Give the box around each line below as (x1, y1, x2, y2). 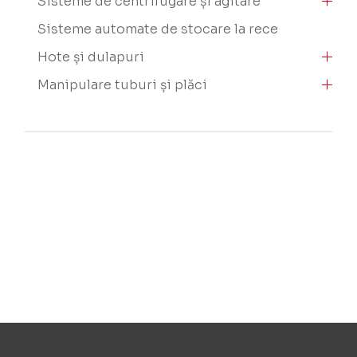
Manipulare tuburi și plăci (37, 76, 208, 93)
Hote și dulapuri (37, 48, 145, 65)
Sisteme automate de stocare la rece (37, 20, 279, 37)
